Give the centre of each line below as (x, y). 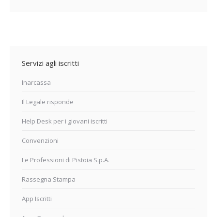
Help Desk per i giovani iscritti (65, 121)
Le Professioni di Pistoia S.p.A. (66, 160)
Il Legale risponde (48, 102)
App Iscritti (37, 199)
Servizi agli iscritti (50, 63)
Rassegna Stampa (49, 179)
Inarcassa (36, 82)
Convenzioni (40, 140)
